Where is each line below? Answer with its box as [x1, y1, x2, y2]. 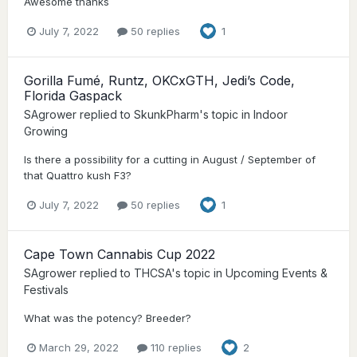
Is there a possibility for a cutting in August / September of [24, 153, 316, 167]
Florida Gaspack [24, 88, 122, 104]
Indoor [253, 108, 288, 122]
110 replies [147, 340, 202, 354]
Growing [24, 124, 68, 139]
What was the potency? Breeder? [24, 312, 191, 325]
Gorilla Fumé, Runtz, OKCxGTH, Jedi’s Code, [24, 73, 295, 89]
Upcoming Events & [226, 266, 328, 280]
